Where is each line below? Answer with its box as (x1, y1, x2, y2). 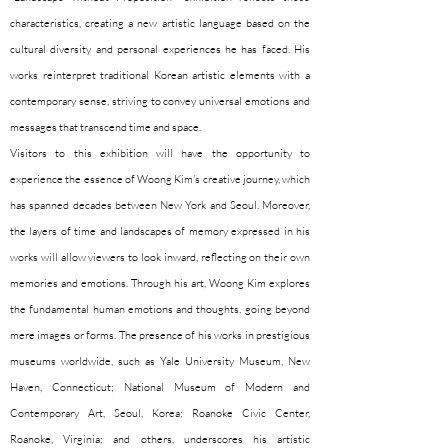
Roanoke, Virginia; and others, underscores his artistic (10, 432, 310, 446)
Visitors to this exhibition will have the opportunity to (10, 146, 310, 160)
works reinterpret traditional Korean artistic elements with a (10, 68, 310, 82)
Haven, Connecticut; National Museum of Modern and (10, 380, 310, 394)
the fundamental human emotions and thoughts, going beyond (10, 302, 310, 316)
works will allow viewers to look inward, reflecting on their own (10, 250, 310, 264)
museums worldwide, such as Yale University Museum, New (10, 354, 310, 368)
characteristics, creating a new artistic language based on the (10, 16, 310, 30)
